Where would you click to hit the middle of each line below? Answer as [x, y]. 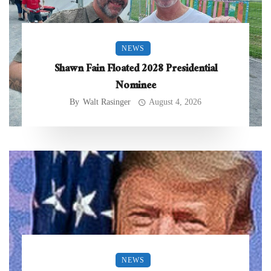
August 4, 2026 [175, 102]
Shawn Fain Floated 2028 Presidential [135, 70]
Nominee [135, 87]
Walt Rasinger [106, 102]
